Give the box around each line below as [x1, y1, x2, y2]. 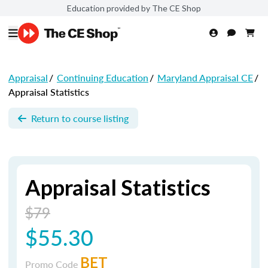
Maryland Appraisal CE [157, 71, 253, 84]
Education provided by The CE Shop [67, 2, 201, 13]
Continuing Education [57, 71, 148, 84]
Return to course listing [31, 111, 129, 125]
